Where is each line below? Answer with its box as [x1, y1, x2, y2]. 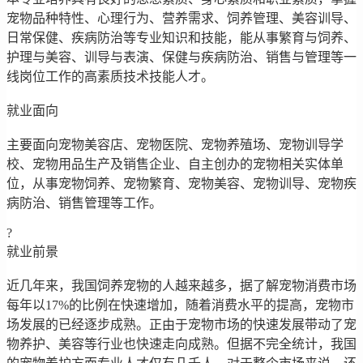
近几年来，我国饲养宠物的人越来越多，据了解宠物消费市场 [6, 279, 357, 293]
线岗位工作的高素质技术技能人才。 [6, 70, 214, 84]
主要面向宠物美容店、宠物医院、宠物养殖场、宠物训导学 [6, 138, 344, 152]
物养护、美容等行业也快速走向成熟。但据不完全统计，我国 [6, 337, 357, 352]
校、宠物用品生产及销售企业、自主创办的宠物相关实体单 [6, 157, 344, 172]
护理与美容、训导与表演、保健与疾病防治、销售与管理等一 [6, 50, 357, 65]
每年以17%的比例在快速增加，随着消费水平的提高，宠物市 [6, 298, 354, 313]
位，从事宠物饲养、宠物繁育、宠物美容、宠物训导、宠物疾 [6, 177, 357, 191]
